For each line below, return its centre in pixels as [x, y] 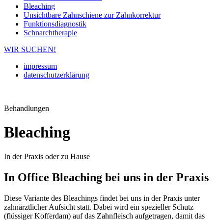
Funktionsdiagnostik [55, 24]
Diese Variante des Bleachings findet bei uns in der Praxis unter [102, 198]
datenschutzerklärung [56, 75]
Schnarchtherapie [50, 33]
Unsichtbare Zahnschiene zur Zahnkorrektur [92, 15]
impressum [40, 66]
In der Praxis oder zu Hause [47, 156]
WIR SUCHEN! [30, 49]
